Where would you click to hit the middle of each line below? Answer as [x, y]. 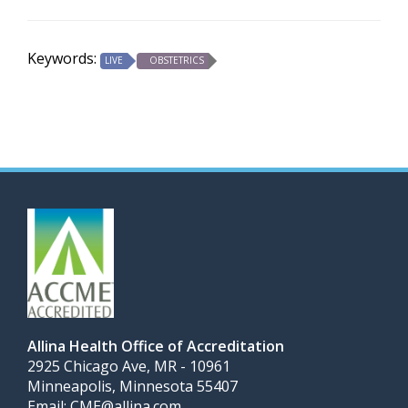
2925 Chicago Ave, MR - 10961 [129, 366]
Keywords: [64, 59]
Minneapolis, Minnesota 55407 [133, 386]
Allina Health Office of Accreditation [156, 346]
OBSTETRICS [177, 61]
